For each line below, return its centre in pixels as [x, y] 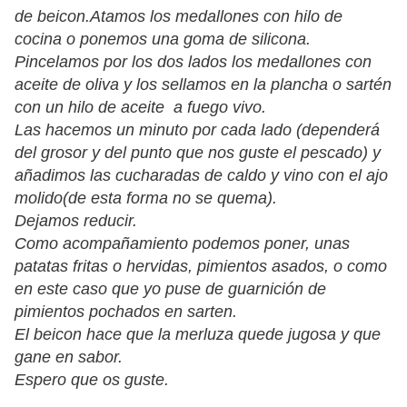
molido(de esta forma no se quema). [146, 199]
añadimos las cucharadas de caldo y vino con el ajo [201, 176]
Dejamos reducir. [76, 221]
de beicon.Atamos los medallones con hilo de [179, 17]
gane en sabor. [69, 357]
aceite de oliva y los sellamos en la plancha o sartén [203, 85]
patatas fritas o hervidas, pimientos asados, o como [201, 267]
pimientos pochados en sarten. [126, 312]
